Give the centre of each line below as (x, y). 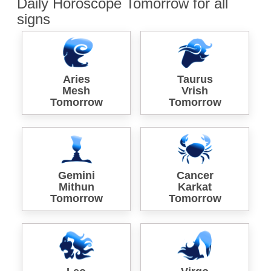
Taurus (195, 79)
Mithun (76, 187)
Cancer (195, 175)
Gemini (76, 175)
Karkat (195, 187)
